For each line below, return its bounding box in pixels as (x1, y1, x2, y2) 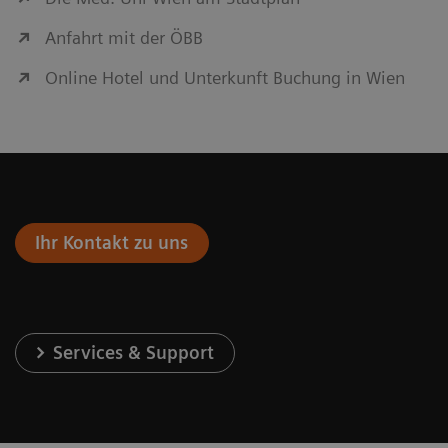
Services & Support (53, 342, 215, 364)
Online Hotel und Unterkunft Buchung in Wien (45, 67, 405, 89)
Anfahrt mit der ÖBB (45, 27, 203, 49)
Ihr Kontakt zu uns (35, 232, 189, 254)
